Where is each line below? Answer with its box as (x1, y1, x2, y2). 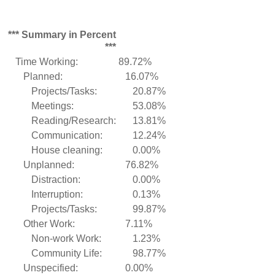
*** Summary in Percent (8, 29, 116, 41)
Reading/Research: (31, 115, 116, 126)
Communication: (31, 130, 103, 141)
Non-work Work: (31, 233, 101, 244)
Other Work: (23, 219, 75, 230)
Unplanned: (23, 160, 74, 171)
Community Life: (31, 248, 102, 259)
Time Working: (15, 56, 78, 68)
